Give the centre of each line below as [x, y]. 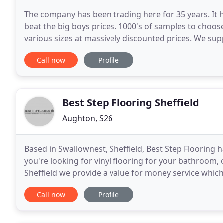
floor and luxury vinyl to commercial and [100, 50]
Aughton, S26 [87, 118]
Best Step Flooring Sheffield [131, 102]
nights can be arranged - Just [79, 185]
